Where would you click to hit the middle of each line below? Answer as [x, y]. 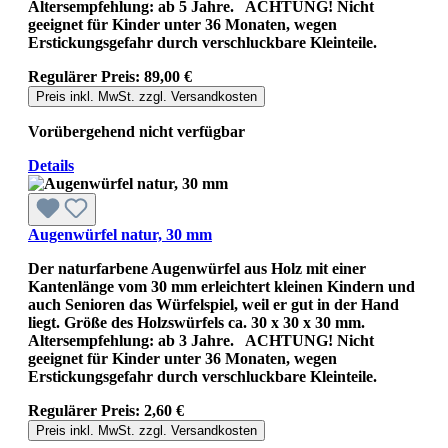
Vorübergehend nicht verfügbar [136, 131]
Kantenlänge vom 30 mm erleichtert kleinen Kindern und [221, 286]
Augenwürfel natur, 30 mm [120, 234]
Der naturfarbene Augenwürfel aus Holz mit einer [197, 268]
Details [51, 165]
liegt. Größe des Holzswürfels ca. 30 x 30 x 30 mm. [196, 322]
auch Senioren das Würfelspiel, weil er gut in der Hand [213, 304]
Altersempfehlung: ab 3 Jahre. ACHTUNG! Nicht [201, 340]
